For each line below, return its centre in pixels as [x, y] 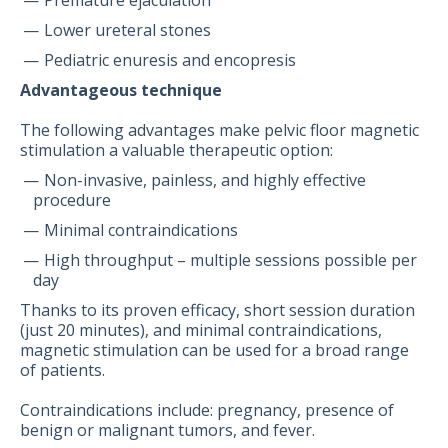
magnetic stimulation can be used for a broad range [214, 350]
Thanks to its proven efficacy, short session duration [217, 310]
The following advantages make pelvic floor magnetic [219, 130]
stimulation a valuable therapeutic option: [176, 150]
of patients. [62, 370]
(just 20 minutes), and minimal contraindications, [201, 330]
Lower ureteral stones [127, 30]
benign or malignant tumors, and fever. [167, 430]
